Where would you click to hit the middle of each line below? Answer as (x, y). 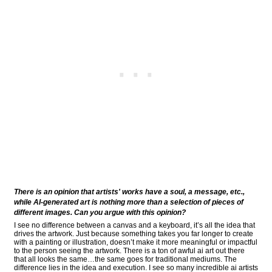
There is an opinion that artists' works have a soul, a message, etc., (129, 192)
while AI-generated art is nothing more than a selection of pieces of (129, 202)
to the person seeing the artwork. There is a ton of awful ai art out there (129, 250)
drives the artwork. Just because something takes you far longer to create (134, 233)
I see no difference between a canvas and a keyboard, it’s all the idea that (134, 225)
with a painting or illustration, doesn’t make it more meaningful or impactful (136, 242)
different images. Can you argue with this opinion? (100, 212)
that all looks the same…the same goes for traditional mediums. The (125, 259)
